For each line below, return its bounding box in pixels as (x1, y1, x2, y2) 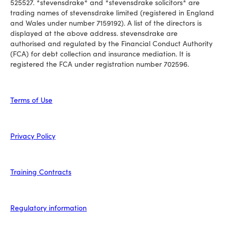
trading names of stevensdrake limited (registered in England (10, 7, 214, 17)
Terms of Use (10, 94, 52, 105)
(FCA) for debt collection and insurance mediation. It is (10, 48, 190, 59)
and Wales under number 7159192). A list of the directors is (10, 17, 202, 28)
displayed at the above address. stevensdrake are (10, 28, 178, 38)
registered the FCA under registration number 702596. (10, 59, 191, 69)
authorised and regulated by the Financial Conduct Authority (10, 38, 213, 48)
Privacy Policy (10, 130, 55, 141)
